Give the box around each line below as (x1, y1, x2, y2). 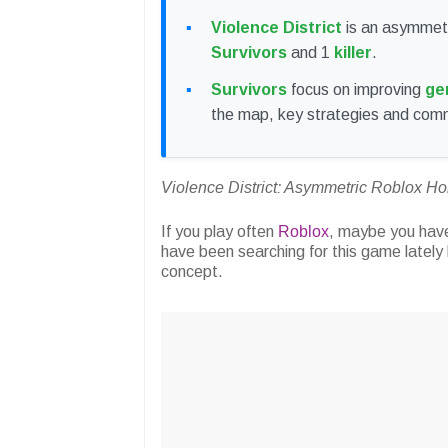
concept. (161, 263, 223, 281)
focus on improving (287, 81, 425, 99)
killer (334, 44, 372, 62)
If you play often (161, 223, 278, 241)
